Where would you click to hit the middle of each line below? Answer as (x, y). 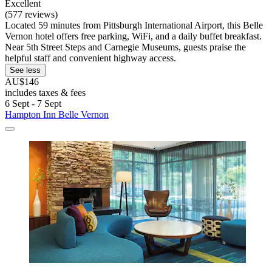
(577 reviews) (31, 15)
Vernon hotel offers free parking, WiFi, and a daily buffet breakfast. (133, 36)
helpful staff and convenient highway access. (90, 58)
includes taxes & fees (45, 93)
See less (25, 70)
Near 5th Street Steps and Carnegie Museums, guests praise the (125, 47)
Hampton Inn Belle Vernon (57, 115)
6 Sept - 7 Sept (33, 104)
